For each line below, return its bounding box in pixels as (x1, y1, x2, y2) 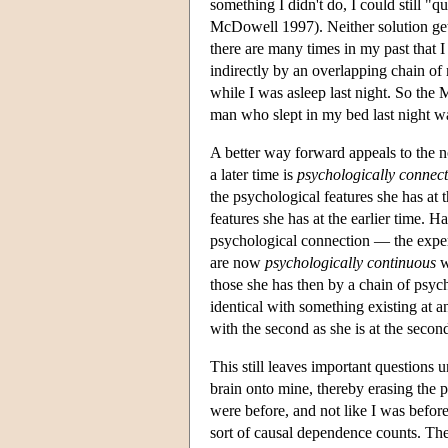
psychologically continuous (265, 253, 436, 271)
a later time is (210, 165, 297, 183)
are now (210, 253, 265, 271)
